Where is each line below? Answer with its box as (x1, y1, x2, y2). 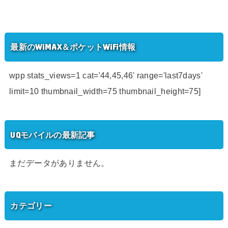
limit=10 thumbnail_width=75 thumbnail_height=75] (9, 87, 201, 96)
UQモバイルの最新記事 (10, 129, 95, 139)
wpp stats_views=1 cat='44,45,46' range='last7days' (9, 71, 203, 80)
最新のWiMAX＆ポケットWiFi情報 (10, 42, 136, 52)
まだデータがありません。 (9, 158, 109, 167)
